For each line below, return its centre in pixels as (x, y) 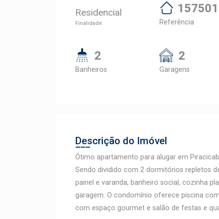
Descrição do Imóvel (121, 141)
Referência (177, 22)
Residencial (99, 12)
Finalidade (88, 23)
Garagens (175, 70)
